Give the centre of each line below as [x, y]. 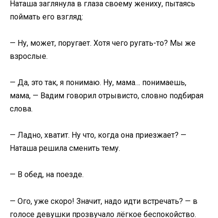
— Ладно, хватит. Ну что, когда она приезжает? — [98, 135]
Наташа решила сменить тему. [65, 148]
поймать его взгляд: [46, 17]
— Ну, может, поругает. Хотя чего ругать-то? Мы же [103, 43]
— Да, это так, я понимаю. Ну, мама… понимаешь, [98, 83]
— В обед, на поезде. [47, 175]
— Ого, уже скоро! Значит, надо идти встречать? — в [104, 201]
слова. [21, 109]
